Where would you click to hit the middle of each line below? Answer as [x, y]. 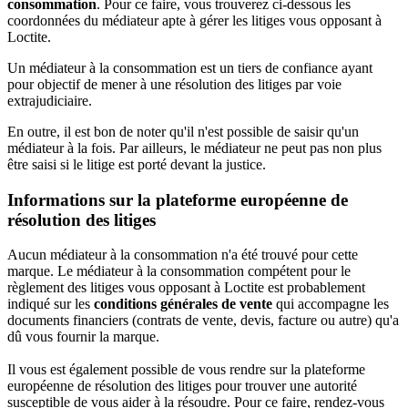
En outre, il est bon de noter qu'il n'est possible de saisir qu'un [183, 132]
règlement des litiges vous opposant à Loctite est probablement [186, 288]
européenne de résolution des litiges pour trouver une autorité [182, 386]
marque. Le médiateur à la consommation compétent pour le [179, 271]
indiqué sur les [51, 304]
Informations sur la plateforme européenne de [178, 199]
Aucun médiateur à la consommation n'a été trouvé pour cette [183, 255]
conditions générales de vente [183, 304]
